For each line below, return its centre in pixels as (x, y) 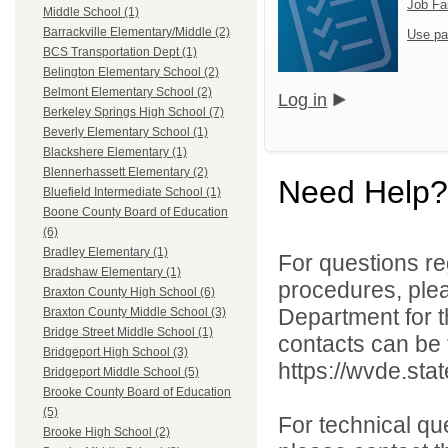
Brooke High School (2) (106, 432)
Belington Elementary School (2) (131, 72)
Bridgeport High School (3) (115, 352)
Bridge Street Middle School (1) (128, 332)
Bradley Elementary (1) (105, 252)
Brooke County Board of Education (137, 392)
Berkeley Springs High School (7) (133, 112)
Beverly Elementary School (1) (125, 132)
